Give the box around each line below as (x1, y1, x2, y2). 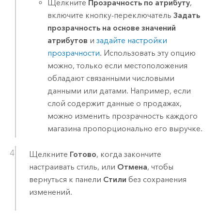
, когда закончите (96, 150, 161, 159)
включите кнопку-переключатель (47, 10, 174, 20)
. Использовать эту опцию (100, 48, 196, 58)
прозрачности (47, 48, 100, 58)
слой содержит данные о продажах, (47, 98, 182, 108)
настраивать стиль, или (29, 162, 117, 172)
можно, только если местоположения (47, 61, 188, 70)
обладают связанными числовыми (47, 73, 175, 83)
